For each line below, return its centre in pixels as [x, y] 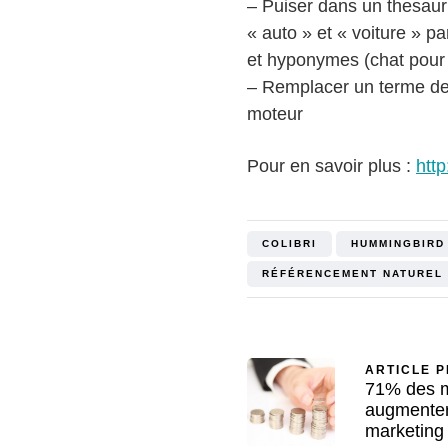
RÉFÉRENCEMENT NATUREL [352, 273]
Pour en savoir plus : [331, 165]
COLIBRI [289, 243]
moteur [275, 113]
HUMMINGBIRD [398, 243]
